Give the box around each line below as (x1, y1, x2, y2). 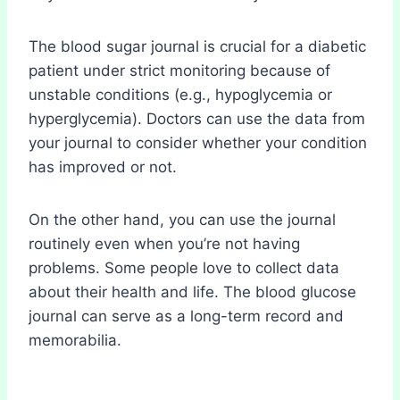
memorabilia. (29, 330, 121, 349)
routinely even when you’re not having (29, 234, 300, 253)
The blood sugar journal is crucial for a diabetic (29, 37, 366, 55)
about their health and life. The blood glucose (29, 282, 356, 301)
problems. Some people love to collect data (29, 258, 339, 277)
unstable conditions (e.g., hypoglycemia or (29, 85, 332, 104)
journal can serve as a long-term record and (29, 306, 344, 325)
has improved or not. (29, 157, 177, 176)
